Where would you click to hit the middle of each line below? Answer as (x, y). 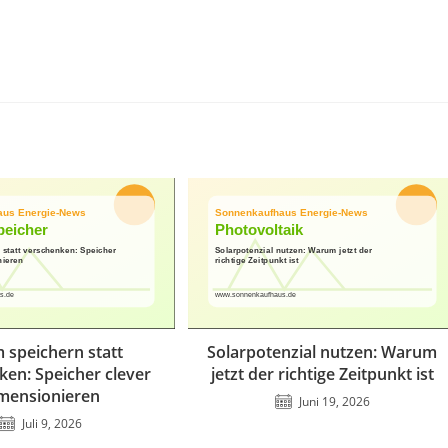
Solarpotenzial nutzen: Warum (322, 352)
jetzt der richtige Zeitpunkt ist (322, 374)
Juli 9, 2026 (52, 424)
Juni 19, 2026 (334, 402)
